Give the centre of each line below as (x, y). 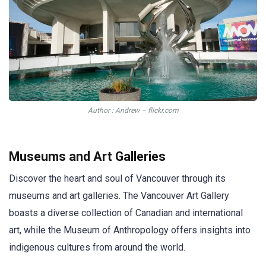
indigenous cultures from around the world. (97, 248)
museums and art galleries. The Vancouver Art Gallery (119, 196)
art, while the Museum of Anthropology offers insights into (130, 230)
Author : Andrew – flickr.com (133, 110)
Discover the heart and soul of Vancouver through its (117, 179)
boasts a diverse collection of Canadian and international (126, 213)
